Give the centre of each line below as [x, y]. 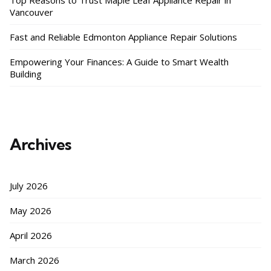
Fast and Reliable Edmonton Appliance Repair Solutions [123, 37]
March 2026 [34, 260]
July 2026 [29, 186]
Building [26, 74]
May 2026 [31, 211]
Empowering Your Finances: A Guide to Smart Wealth [119, 62]
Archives [40, 144]
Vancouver [31, 12]
